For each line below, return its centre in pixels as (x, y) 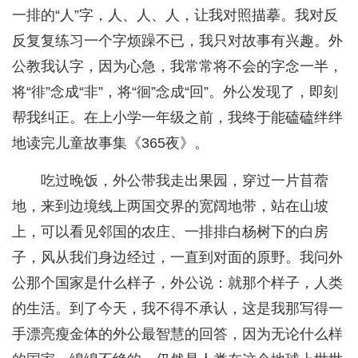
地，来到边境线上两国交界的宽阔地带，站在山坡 (170, 207)
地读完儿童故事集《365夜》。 (110, 143)
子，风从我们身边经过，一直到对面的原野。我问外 (177, 258)
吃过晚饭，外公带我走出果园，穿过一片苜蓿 (185, 181)
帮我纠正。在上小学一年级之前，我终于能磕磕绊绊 (177, 118)
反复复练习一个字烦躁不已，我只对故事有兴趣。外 (177, 41)
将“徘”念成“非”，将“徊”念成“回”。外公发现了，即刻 (175, 92)
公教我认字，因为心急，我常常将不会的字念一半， (177, 67)
